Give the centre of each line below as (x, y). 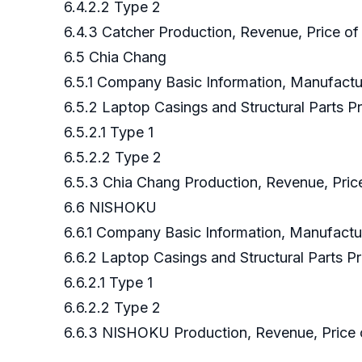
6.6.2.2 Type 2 (114, 308)
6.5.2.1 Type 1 (111, 133)
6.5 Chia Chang (117, 57)
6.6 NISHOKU (112, 208)
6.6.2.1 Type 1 (110, 283)
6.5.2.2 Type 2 (115, 158)
